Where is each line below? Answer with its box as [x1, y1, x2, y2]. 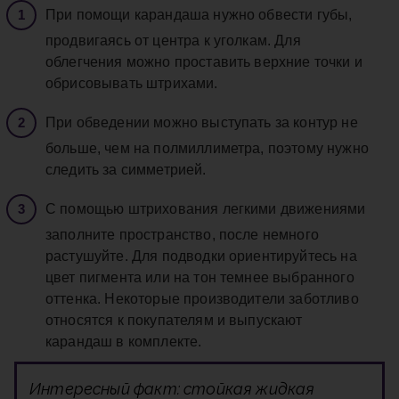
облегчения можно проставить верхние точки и [45, 54, 362, 70]
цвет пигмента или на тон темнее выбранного [45, 270, 354, 286]
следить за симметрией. [45, 162, 207, 178]
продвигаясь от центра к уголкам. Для [45, 33, 301, 49]
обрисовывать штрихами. [45, 76, 218, 92]
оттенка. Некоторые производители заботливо [45, 291, 359, 307]
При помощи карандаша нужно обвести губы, [45, 7, 353, 23]
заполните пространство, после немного [45, 227, 319, 243]
